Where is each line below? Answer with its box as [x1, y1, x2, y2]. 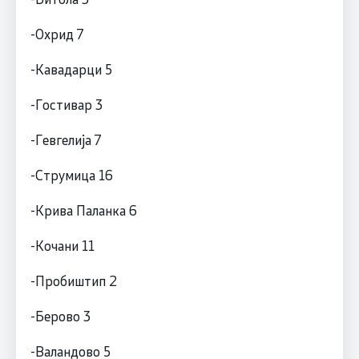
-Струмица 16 [30, 165, 113, 184]
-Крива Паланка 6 [30, 200, 137, 219]
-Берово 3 [30, 306, 91, 325]
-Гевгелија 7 [30, 130, 101, 148]
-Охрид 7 [30, 24, 83, 42]
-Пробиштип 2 [30, 271, 117, 289]
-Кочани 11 [30, 236, 95, 254]
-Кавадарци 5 [30, 59, 112, 78]
